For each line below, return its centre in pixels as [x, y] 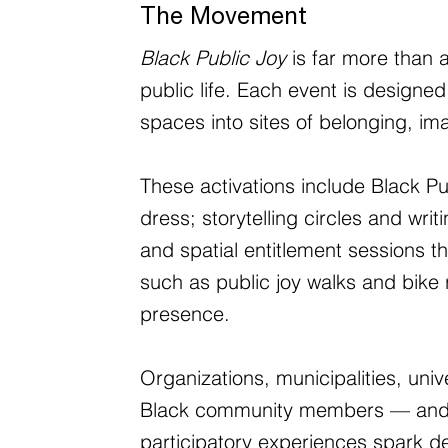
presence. [184, 313]
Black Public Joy [212, 57]
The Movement [223, 18]
